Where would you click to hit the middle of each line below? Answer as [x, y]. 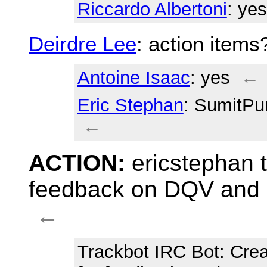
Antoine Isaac [133, 78]
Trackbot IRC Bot [148, 252]
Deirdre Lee [83, 44]
